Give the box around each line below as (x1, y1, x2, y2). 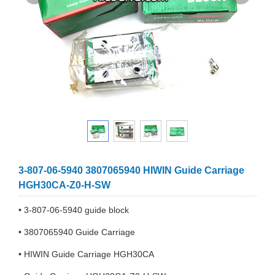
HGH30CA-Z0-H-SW (18, 180, 110, 190)
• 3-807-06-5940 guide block (18, 205, 131, 215)
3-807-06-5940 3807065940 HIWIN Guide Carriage (18, 165, 244, 176)
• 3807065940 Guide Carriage (18, 227, 137, 237)
